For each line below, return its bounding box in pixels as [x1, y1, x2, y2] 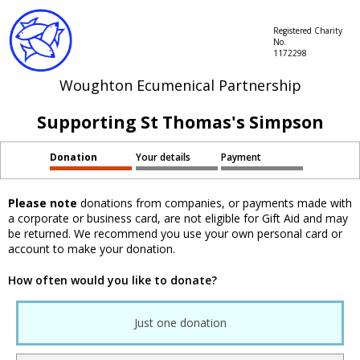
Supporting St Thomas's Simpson [36, 111, 324, 133]
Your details [135, 150, 190, 163]
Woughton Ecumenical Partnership [59, 76, 301, 95]
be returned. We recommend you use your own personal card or [8, 226, 342, 242]
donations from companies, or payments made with [77, 195, 352, 211]
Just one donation [133, 315, 227, 331]
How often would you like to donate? [8, 272, 217, 288]
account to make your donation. [8, 241, 175, 257]
